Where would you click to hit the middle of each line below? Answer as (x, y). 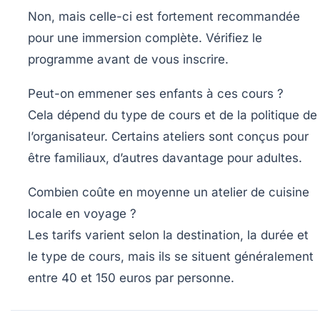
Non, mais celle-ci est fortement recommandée (164, 17)
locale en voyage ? (82, 214)
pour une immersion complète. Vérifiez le (145, 38)
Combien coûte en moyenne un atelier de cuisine (169, 192)
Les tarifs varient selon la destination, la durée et (168, 235)
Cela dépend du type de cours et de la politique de (172, 115)
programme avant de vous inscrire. (128, 60)
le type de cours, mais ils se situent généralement (171, 257)
